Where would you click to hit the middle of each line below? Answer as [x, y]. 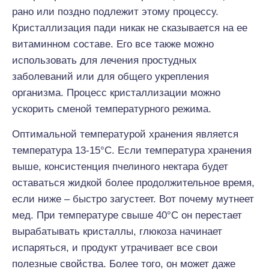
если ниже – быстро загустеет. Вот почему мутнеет [133, 199]
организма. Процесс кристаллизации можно [116, 93]
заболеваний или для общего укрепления [110, 77]
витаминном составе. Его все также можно [113, 44]
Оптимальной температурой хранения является [125, 134]
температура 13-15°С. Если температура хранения [132, 150]
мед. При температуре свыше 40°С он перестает [127, 215]
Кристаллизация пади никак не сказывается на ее [130, 28]
